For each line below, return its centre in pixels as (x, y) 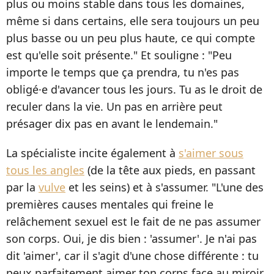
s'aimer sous (211, 153)
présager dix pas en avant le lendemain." (112, 124)
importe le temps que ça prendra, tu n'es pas (123, 72)
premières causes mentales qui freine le (110, 205)
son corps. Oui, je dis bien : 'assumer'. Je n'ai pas (131, 239)
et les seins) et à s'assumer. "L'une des (165, 187)
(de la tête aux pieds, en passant (170, 170)
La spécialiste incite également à (92, 153)
